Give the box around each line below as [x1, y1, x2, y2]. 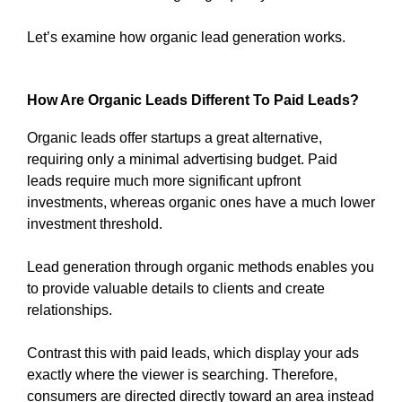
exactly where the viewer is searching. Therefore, [27, 367, 337, 383]
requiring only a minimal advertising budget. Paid [27, 152, 337, 168]
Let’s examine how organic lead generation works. [27, 30, 345, 46]
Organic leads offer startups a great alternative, [27, 130, 322, 146]
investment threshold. [27, 216, 162, 232]
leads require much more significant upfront [27, 173, 301, 189]
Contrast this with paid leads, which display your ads [27, 345, 359, 362]
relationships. [27, 302, 112, 319]
